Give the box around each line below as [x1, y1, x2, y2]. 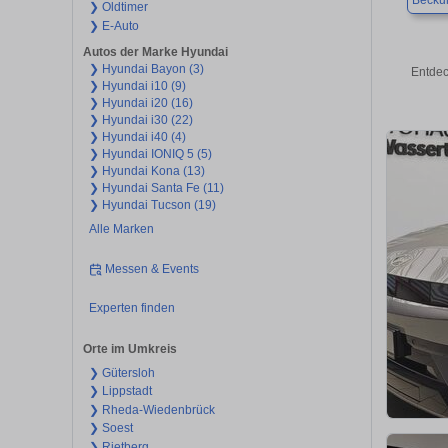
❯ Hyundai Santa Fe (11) [88, 181, 224, 196]
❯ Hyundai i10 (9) [88, 79, 186, 94]
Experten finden [88, 301, 175, 316]
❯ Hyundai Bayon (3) [88, 62, 204, 77]
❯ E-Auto [88, 18, 139, 33]
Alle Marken [88, 222, 154, 237]
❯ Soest [88, 421, 133, 436]
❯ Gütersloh [88, 365, 155, 380]
